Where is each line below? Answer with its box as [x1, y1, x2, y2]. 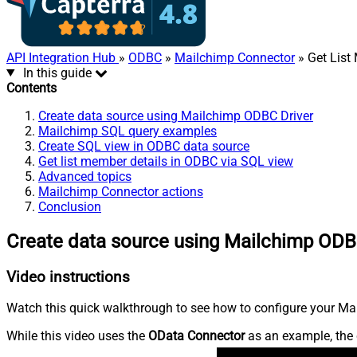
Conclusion [38, 198, 101, 214]
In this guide [22, 65, 92, 80]
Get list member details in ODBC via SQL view [38, 153, 293, 169]
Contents [6, 80, 57, 96]
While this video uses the [6, 328, 148, 344]
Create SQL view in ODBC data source [38, 138, 249, 154]
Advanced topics [38, 168, 131, 184]
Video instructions [6, 268, 130, 286]
